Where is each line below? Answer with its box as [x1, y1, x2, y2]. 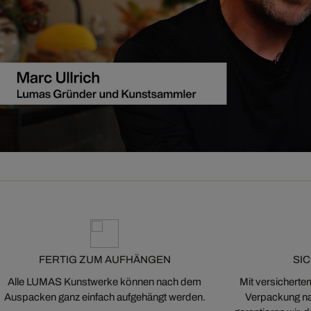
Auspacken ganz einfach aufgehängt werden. [3, 291, 205, 303]
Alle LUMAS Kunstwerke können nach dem [8, 276, 201, 287]
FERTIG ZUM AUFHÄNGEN [38, 253, 171, 265]
